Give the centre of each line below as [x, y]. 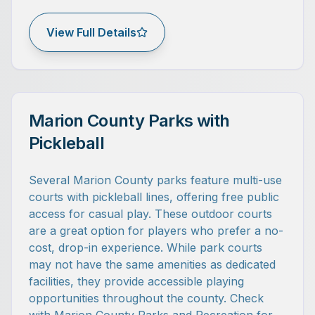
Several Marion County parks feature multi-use [155, 180]
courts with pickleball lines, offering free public [154, 197]
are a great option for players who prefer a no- [156, 231]
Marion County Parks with [129, 121]
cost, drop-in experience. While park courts [146, 247]
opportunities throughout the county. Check [146, 298]
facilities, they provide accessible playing [136, 281]
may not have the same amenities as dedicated [152, 264]
